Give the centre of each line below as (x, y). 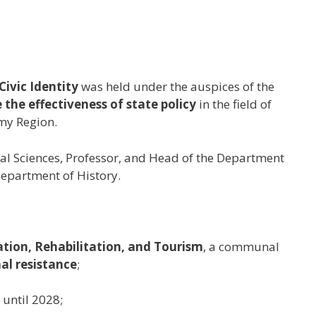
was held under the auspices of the (176, 86)
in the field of (234, 104)
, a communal (241, 246)
